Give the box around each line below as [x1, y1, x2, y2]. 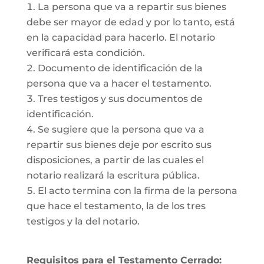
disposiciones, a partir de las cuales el [26, 154, 204, 166]
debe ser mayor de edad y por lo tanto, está [26, 16, 235, 28]
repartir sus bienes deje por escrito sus [26, 139, 212, 150]
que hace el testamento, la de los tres [26, 200, 206, 212]
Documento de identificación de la [37, 62, 203, 74]
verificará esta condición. [26, 47, 145, 58]
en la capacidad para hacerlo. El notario [26, 32, 215, 43]
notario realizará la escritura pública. [26, 170, 200, 181]
